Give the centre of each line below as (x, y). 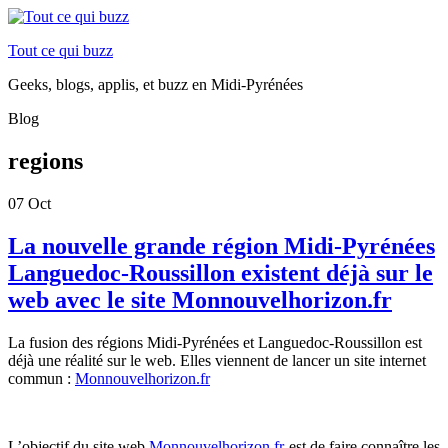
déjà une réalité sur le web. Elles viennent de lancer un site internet (217, 360)
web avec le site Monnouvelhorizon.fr (200, 299)
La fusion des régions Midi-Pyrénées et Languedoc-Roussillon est (215, 342)
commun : (41, 378)
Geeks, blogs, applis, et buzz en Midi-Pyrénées (155, 84)
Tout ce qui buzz (60, 50)
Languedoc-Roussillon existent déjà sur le (220, 272)
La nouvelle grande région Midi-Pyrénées (221, 245)
